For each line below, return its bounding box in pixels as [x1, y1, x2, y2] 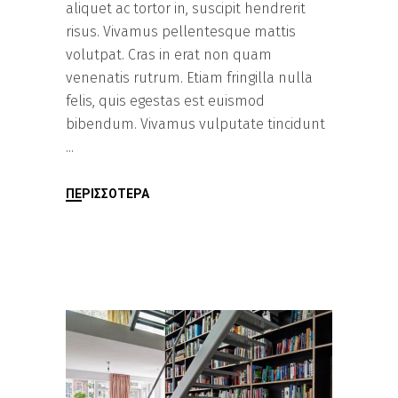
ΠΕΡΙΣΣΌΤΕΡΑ [66, 186, 149, 201]
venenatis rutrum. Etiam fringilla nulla [66, 69, 313, 87]
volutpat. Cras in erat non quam [66, 46, 272, 64]
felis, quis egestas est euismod [66, 92, 265, 110]
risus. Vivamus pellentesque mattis [66, 23, 296, 41]
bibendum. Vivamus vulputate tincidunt [66, 115, 325, 133]
